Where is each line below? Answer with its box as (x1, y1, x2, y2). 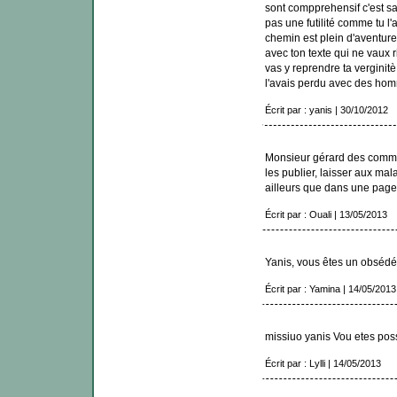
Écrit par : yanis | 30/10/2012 (264, 105, 388, 116)
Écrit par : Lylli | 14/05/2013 (264, 358, 381, 370)
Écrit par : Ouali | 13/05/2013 (264, 209, 387, 221)
